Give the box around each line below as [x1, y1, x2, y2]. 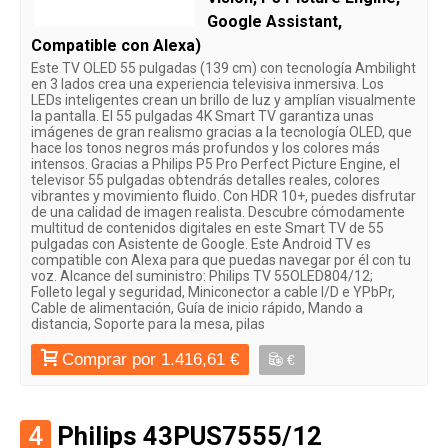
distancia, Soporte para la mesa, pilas [31, 315, 265, 332]
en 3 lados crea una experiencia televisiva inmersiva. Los [31, 75, 384, 92]
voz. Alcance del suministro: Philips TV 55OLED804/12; [31, 267, 373, 284]
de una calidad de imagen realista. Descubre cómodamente [31, 203, 405, 220]
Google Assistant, [207, 11, 342, 31]
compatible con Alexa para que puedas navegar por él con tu [31, 251, 411, 268]
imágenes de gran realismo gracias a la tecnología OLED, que [31, 123, 412, 140]
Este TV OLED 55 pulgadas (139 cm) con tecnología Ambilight [31, 59, 416, 76]
